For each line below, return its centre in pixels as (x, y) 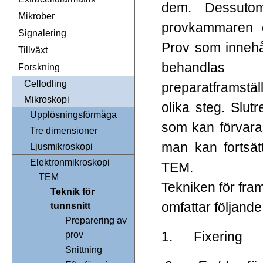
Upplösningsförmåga (73, 115)
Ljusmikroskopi (61, 147)
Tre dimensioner (64, 131)
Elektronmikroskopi (70, 163)
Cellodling (45, 84)
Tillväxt (33, 50)
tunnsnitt (70, 206)
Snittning (84, 250)
